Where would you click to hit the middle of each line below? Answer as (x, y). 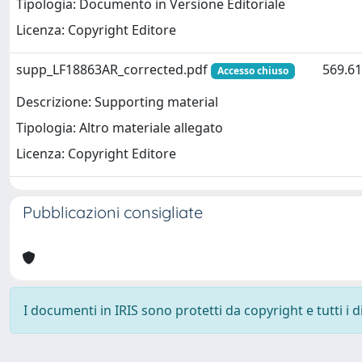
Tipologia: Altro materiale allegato (120, 128)
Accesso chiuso (253, 71)
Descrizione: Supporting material (117, 102)
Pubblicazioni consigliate (113, 212)
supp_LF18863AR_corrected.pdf (114, 69)
